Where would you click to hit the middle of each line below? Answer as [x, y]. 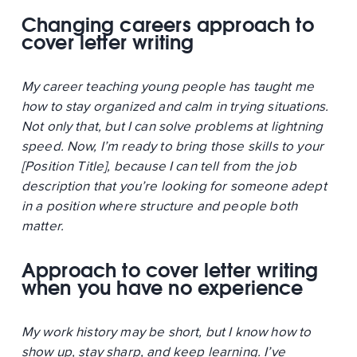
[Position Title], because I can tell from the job [159, 166]
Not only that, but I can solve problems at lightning [172, 126]
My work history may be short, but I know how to [166, 331]
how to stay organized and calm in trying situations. [175, 106]
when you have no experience [162, 287]
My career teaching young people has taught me [168, 86]
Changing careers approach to [167, 24]
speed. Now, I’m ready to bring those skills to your [173, 146]
